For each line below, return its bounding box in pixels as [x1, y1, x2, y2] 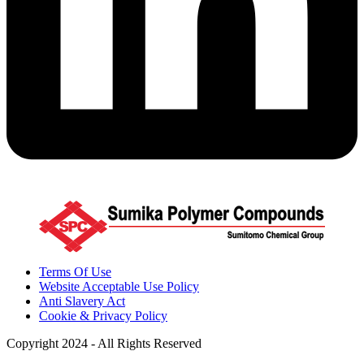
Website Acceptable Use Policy [39, 279, 199, 294]
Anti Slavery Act [39, 294, 125, 309]
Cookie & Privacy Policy [39, 309, 167, 323]
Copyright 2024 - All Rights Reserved [6, 336, 201, 351]
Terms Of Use [39, 265, 111, 279]
